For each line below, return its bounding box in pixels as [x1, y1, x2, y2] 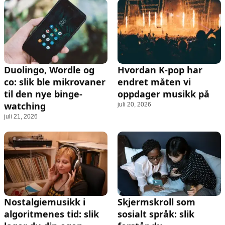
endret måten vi [118, 75, 191, 88]
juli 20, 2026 [118, 100, 151, 108]
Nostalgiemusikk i [4, 196, 85, 208]
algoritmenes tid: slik [4, 208, 99, 220]
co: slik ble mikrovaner [4, 75, 105, 88]
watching [4, 99, 46, 112]
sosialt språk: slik [118, 208, 194, 220]
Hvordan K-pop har [118, 63, 202, 76]
